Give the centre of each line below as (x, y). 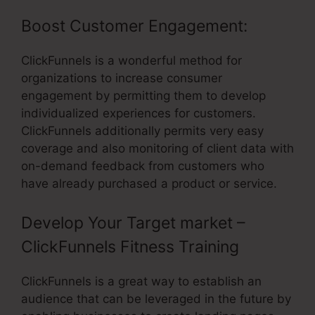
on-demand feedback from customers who (143, 166)
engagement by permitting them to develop (143, 96)
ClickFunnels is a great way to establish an (141, 281)
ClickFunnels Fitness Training (130, 246)
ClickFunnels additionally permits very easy (142, 131)
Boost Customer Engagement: (134, 26)
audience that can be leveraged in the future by (156, 298)
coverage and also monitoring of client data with (157, 149)
